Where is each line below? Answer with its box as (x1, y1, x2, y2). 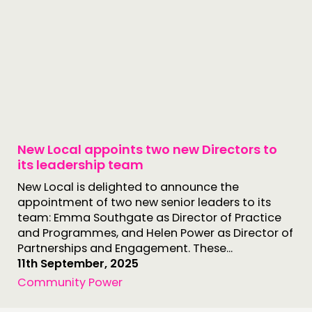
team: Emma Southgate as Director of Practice (17, 210, 281, 226)
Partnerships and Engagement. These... (17, 240, 233, 256)
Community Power (17, 274, 123, 290)
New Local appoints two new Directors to (17, 141, 277, 158)
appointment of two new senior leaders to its (17, 194, 271, 210)
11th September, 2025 (17, 256, 139, 272)
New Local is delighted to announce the (17, 179, 239, 195)
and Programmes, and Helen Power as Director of (17, 225, 293, 241)
